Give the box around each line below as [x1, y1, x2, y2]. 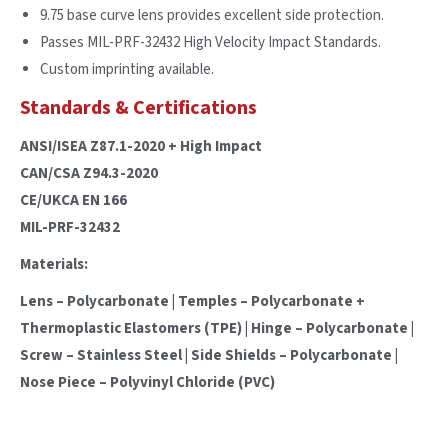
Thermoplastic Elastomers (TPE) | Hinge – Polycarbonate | [20, 318, 414, 340]
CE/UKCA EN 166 [20, 190, 127, 212]
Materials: [20, 254, 88, 276]
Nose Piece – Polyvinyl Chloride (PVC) [20, 372, 275, 394]
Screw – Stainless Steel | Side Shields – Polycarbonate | [20, 345, 398, 367]
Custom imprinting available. [40, 59, 214, 81]
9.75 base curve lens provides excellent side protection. [40, 5, 384, 27]
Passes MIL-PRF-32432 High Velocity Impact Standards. [40, 32, 381, 54]
